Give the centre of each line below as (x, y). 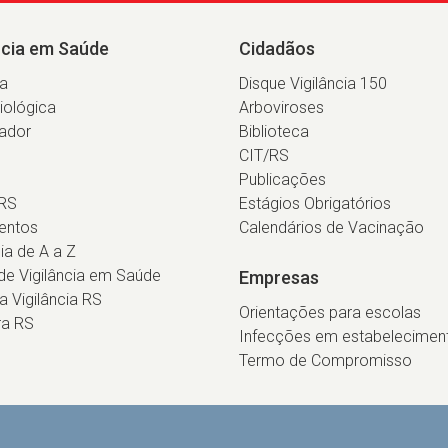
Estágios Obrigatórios (315, 203)
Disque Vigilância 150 (313, 83)
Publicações (282, 179)
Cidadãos (277, 48)
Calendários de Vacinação (331, 227)
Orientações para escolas (330, 312)
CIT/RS (264, 155)
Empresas (279, 277)
